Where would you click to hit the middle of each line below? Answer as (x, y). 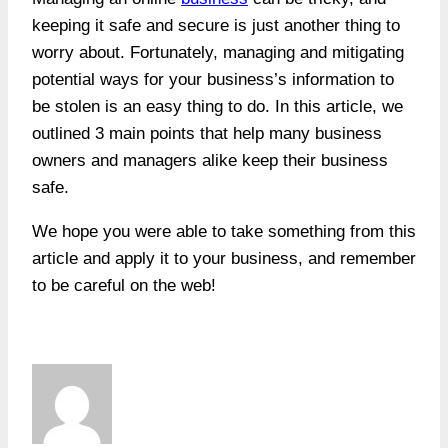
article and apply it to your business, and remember (224, 258)
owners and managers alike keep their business (210, 160)
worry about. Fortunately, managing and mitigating (218, 52)
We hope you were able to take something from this (224, 231)
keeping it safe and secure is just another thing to (216, 25)
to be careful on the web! (124, 285)
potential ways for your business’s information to (213, 79)
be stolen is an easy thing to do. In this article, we (217, 106)
